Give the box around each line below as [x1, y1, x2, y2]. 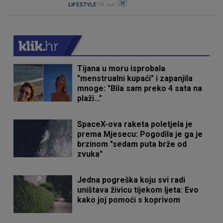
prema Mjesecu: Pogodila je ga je [77, 129, 203, 139]
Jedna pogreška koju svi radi [77, 175, 186, 185]
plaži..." [77, 94, 103, 104]
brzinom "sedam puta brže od [77, 139, 187, 149]
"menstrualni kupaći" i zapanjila [77, 74, 193, 84]
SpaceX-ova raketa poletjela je [77, 119, 193, 129]
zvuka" [77, 149, 103, 159]
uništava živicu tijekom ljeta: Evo [77, 185, 199, 195]
